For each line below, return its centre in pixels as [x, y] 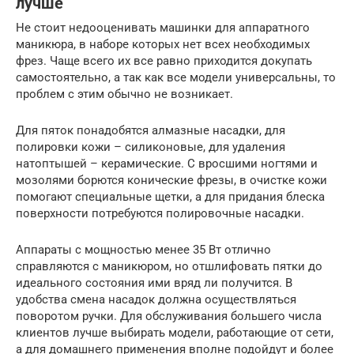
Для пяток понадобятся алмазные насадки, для [151, 130]
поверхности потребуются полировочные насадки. [160, 213]
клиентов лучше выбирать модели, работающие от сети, [175, 332]
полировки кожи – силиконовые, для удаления [151, 147]
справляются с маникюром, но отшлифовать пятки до [169, 266]
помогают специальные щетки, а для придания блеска [170, 196]
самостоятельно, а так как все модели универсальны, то [176, 77]
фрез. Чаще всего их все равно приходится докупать [164, 60]
